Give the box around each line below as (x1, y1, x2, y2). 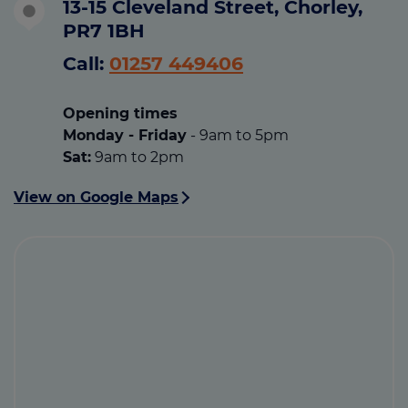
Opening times (63, 104, 178, 122)
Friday (138, 126, 187, 144)
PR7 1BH (63, 18, 145, 42)
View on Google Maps (14, 188, 178, 206)
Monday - (63, 126, 138, 144)
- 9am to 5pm (187, 126, 289, 144)
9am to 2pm (91, 148, 184, 166)
